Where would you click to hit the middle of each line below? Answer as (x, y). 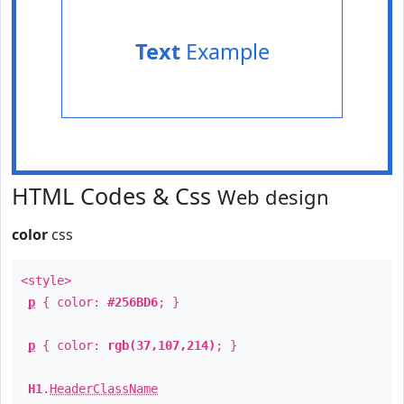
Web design (273, 197)
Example (225, 51)
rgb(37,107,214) (161, 345)
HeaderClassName (104, 389)
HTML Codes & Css (115, 196)
